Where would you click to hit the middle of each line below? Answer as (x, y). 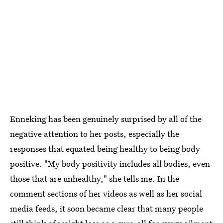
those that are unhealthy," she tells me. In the (95, 178)
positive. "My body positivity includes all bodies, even (110, 164)
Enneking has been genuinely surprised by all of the (106, 119)
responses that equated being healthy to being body (105, 149)
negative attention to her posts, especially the (95, 134)
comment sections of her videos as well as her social (106, 193)
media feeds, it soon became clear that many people (107, 208)
